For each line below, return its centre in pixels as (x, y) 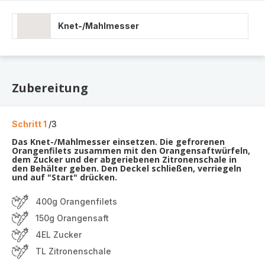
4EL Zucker (59, 235)
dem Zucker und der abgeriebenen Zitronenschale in (124, 159)
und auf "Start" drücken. (64, 177)
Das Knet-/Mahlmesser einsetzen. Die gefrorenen (118, 142)
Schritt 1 (30, 124)
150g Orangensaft (72, 218)
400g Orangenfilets (76, 201)
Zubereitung (50, 88)
